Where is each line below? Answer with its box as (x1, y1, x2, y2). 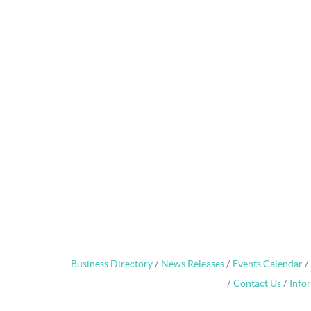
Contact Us (233, 278, 281, 289)
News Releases (161, 259, 224, 270)
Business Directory (71, 259, 153, 270)
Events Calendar (233, 259, 303, 270)
